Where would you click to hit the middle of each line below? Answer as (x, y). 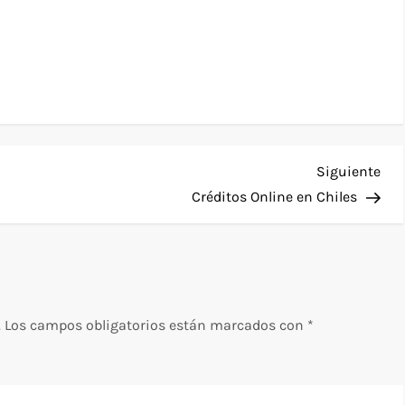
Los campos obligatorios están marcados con (156, 325)
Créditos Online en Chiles (274, 196)
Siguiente (348, 171)
